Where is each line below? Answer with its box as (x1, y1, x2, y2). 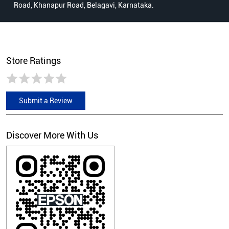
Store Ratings (6, 55, 61, 66)
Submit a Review (19, 97, 73, 105)
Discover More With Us (6, 130, 98, 141)
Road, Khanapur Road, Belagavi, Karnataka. (14, 1, 154, 10)
